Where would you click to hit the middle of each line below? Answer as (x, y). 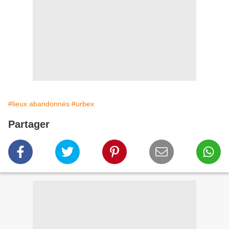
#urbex (83, 104)
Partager (29, 124)
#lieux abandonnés (39, 104)
